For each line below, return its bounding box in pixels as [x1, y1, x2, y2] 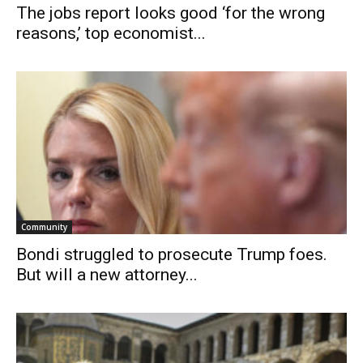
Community [21, 221, 67, 233]
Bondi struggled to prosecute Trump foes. [16, 245, 327, 265]
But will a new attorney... [16, 265, 198, 285]
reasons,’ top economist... [16, 23, 206, 43]
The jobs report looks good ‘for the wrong [16, 2, 325, 23]
